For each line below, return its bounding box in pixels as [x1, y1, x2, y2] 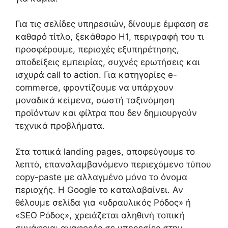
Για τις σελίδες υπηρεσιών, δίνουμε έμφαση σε [15, 19, 209, 30]
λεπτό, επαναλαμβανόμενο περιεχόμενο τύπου [15, 159, 211, 169]
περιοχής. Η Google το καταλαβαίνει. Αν [15, 184, 183, 195]
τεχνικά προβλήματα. [15, 121, 105, 131]
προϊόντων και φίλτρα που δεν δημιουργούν [15, 108, 197, 119]
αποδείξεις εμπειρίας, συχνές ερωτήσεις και [15, 57, 200, 68]
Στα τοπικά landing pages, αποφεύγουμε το [15, 146, 195, 157]
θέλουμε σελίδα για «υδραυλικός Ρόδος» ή [15, 197, 191, 208]
